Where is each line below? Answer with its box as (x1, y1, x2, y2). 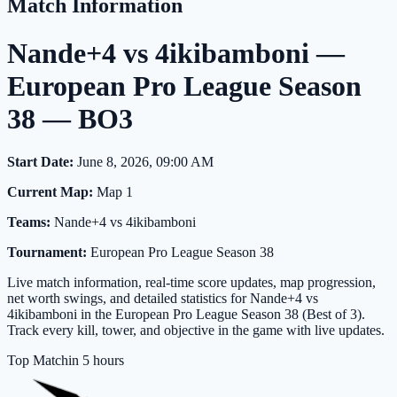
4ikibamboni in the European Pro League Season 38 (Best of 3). (7, 307, 365, 323)
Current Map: (7, 184, 93, 200)
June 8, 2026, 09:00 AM (74, 154, 214, 170)
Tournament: (7, 245, 87, 261)
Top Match (7, 353, 68, 369)
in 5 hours (68, 353, 124, 369)
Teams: (7, 214, 51, 230)
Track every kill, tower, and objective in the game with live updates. (7, 323, 385, 339)
